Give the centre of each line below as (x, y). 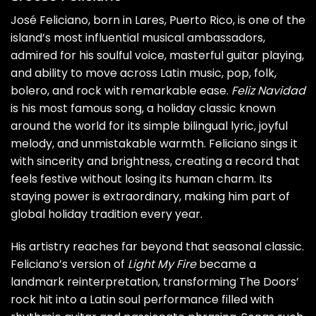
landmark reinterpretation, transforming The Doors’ (155, 281)
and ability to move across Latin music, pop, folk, (144, 73)
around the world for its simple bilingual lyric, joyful (149, 126)
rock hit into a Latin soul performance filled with (142, 299)
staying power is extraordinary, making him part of (150, 196)
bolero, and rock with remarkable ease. (121, 91)
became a (226, 264)
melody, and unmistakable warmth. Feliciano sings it (154, 144)
